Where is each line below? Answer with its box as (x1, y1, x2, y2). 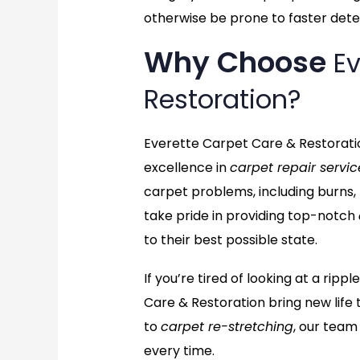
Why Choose (143, 42, 333, 84)
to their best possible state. (143, 231, 317, 250)
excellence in (143, 158, 230, 178)
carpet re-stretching (160, 317, 293, 337)
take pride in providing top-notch (143, 207, 358, 226)
